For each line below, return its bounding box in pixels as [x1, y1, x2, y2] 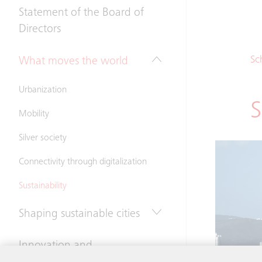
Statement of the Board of [19, 8, 144, 19]
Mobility [19, 109, 49, 119]
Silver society [19, 133, 67, 143]
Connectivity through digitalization [19, 157, 147, 167]
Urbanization [19, 85, 67, 95]
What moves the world [19, 56, 128, 68]
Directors [19, 24, 61, 36]
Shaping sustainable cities [19, 208, 140, 220]
